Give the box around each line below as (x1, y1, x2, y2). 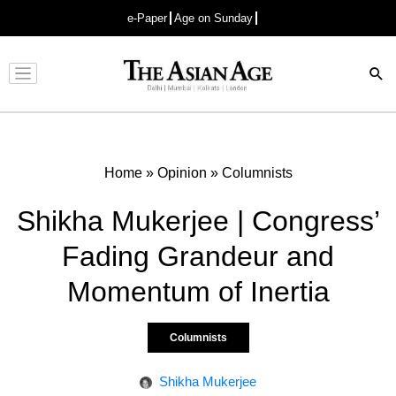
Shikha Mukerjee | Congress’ (16, 204, 380, 237)
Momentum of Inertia (66, 275, 330, 308)
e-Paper (127, 11, 167, 25)
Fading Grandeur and (62, 240, 334, 272)
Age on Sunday (174, 11, 253, 25)
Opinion (156, 164, 207, 180)
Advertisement (159, 81, 228, 94)
